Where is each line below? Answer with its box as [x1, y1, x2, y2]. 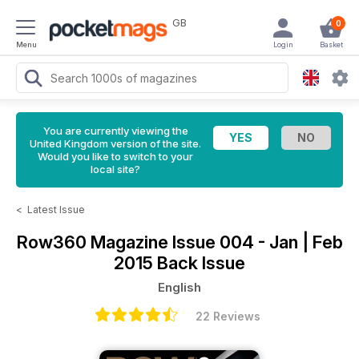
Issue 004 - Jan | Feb [171, 232, 343, 252]
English [158, 280, 201, 295]
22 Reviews [195, 309, 260, 323]
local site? [91, 163, 140, 175]
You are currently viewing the [42, 124, 188, 137]
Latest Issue [27, 204, 85, 216]
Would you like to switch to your [38, 150, 193, 163]
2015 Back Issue [114, 252, 245, 273]
